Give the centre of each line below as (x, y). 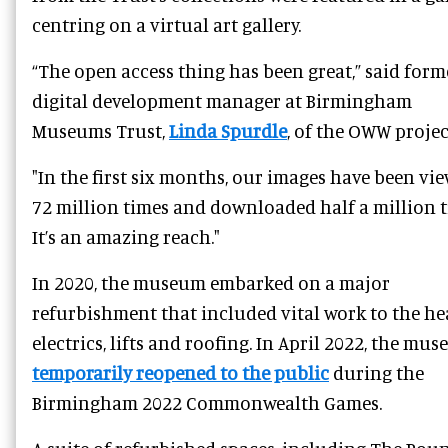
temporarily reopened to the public (180, 373)
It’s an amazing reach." (126, 237)
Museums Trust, (100, 131)
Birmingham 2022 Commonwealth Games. (207, 403)
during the (376, 373)
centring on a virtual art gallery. (166, 25)
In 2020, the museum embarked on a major (211, 283)
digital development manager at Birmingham (222, 101)
